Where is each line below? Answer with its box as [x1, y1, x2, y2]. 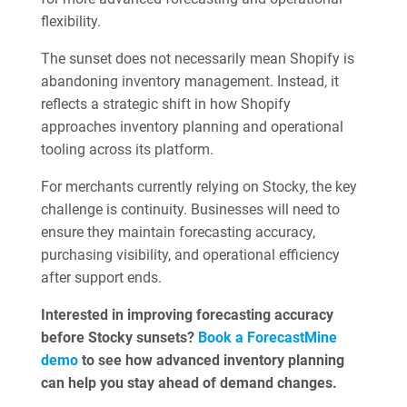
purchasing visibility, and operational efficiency [40, 246, 340, 263]
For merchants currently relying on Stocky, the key [40, 178, 357, 195]
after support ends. [40, 269, 162, 286]
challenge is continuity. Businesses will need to [40, 201, 340, 218]
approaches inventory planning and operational [40, 118, 343, 135]
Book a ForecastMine [197, 329, 337, 346]
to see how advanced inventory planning [77, 352, 344, 369]
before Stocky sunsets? [40, 329, 198, 346]
